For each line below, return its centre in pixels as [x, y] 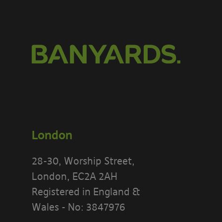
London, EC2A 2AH [75, 176]
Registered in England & [86, 192]
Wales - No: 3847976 [79, 207]
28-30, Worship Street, [83, 161]
